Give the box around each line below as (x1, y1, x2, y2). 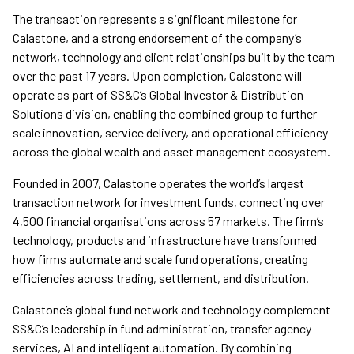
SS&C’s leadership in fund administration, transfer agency (13, 321, 311, 337)
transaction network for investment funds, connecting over (13, 194, 325, 210)
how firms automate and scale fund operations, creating (13, 251, 308, 267)
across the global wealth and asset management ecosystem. (13, 144, 330, 160)
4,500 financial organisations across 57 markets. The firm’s (13, 213, 324, 229)
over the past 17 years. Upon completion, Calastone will (13, 68, 302, 84)
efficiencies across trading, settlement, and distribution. (13, 270, 309, 286)
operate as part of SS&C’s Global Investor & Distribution (13, 87, 303, 103)
